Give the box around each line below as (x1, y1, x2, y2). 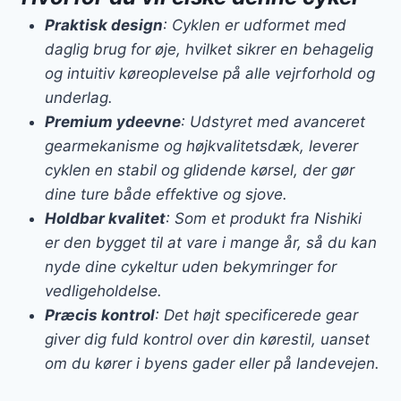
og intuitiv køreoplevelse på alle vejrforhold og (44, 64, 375, 82)
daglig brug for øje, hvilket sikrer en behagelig (44, 39, 373, 58)
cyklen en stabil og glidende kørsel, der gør (44, 160, 354, 179)
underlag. (44, 88, 113, 107)
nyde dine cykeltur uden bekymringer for (44, 257, 337, 276)
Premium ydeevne (44, 112, 181, 131)
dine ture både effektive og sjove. (44, 184, 287, 203)
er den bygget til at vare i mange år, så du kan (44, 233, 377, 252)
